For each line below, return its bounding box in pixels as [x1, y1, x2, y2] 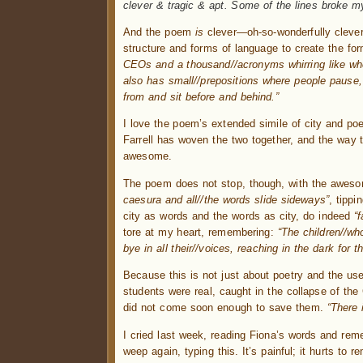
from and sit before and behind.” [123, 90, 279, 103]
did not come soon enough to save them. [123, 301, 327, 314]
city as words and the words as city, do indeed [123, 209, 355, 222]
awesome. [123, 150, 173, 163]
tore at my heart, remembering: [123, 225, 278, 238]
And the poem [123, 25, 195, 38]
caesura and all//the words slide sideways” [123, 193, 330, 206]
